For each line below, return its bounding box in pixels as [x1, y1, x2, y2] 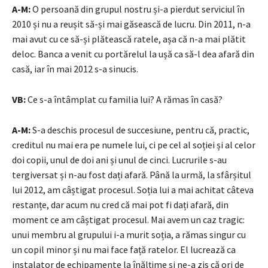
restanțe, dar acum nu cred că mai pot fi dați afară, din [12, 198, 229, 211]
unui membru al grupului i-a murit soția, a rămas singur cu [12, 228, 246, 240]
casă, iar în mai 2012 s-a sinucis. [12, 62, 138, 75]
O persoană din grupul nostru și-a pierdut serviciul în [31, 2, 245, 15]
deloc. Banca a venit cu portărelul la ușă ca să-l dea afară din [12, 47, 254, 60]
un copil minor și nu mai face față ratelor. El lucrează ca [12, 243, 236, 255]
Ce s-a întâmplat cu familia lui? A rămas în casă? [26, 93, 223, 105]
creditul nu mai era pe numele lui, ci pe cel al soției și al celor [12, 138, 255, 151]
